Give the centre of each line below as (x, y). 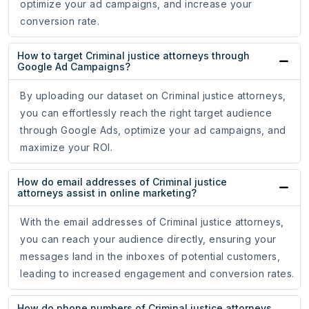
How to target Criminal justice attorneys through (133, 56)
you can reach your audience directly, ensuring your (148, 239)
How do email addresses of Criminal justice (122, 182)
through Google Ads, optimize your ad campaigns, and (153, 130)
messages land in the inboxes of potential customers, (150, 257)
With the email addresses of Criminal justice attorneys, (152, 222)
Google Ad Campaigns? (74, 67)
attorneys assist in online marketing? (107, 193)
